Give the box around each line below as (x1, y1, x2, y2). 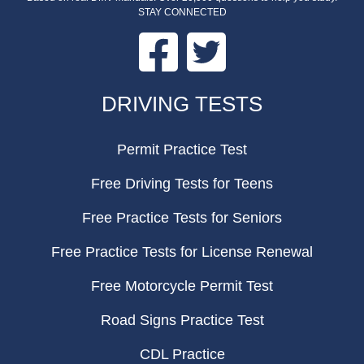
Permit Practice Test (117, 141, 247, 158)
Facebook (180, 34, 224, 45)
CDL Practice (139, 346, 225, 362)
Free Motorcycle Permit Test (91, 278, 273, 294)
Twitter (225, 34, 254, 45)
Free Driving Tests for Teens (91, 175, 273, 192)
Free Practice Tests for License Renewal (51, 244, 313, 260)
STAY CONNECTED (137, 6, 227, 18)
